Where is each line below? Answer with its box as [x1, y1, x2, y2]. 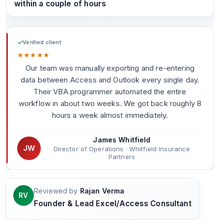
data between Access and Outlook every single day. [20, 75, 200, 84]
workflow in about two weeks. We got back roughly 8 [18, 99, 202, 108]
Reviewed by [34, 187, 78, 195]
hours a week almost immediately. [52, 110, 168, 120]
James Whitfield [93, 136, 151, 144]
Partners [108, 153, 136, 161]
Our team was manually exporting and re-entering [25, 63, 195, 73]
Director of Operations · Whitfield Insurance [53, 145, 191, 153]
